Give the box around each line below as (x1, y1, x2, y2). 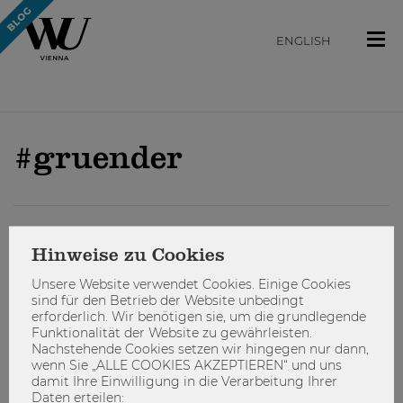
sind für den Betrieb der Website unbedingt (31, 291, 304, 309)
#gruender (13, 144, 183, 176)
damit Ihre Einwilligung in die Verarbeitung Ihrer (31, 372, 337, 390)
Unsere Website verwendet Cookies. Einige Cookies (31, 275, 351, 292)
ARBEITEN (22, 239, 71, 251)
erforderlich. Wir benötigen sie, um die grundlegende (31, 308, 366, 325)
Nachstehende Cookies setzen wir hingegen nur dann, (31, 340, 369, 357)
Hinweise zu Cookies (31, 246, 225, 265)
